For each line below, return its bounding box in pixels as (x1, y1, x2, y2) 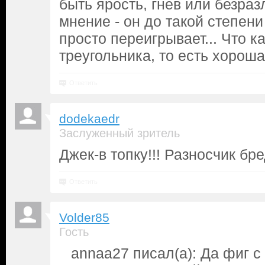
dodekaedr (59, 112, 119, 126)
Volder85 (59, 211, 109, 225)
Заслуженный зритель (59, 127, 180, 140)
